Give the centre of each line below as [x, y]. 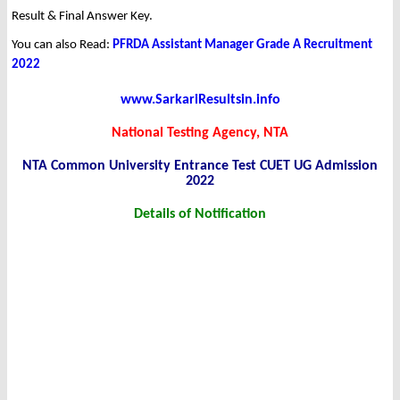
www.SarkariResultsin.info [200, 100]
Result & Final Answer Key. [82, 17]
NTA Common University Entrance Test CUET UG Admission [200, 167]
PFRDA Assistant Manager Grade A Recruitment [242, 46]
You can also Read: [62, 46]
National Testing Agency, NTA [200, 133]
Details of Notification [200, 215]
